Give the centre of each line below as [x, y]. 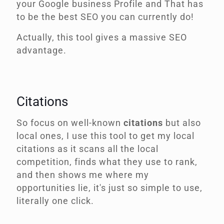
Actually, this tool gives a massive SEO [102, 37]
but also [182, 123]
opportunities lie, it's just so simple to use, [109, 188]
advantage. [41, 50]
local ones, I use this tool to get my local [105, 136]
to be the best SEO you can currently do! [105, 17]
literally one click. [55, 201]
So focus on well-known [70, 123]
